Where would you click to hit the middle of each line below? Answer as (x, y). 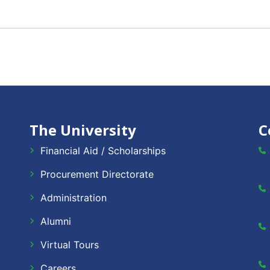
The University (83, 130)
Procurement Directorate (97, 174)
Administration (74, 198)
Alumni (56, 221)
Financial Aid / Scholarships (103, 151)
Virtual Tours (70, 245)
